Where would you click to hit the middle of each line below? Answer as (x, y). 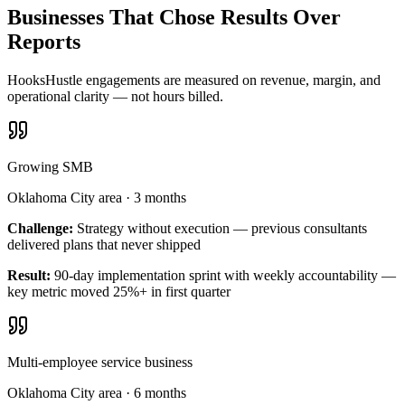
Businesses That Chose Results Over (174, 18)
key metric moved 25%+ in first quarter (119, 292)
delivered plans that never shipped (104, 245)
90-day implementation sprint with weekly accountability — (225, 276)
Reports (44, 42)
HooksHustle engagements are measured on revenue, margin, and (194, 80)
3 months (160, 198)
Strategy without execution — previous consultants (222, 229)
